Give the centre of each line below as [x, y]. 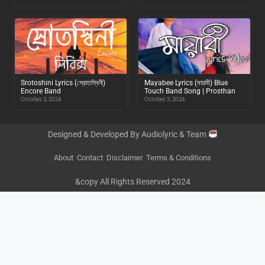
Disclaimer [125, 157]
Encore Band [41, 91]
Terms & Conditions [179, 157]
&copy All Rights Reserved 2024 [132, 181]
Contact [90, 157]
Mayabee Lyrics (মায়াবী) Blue [186, 83]
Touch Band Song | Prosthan [190, 91]
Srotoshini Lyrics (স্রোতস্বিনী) [63, 83]
